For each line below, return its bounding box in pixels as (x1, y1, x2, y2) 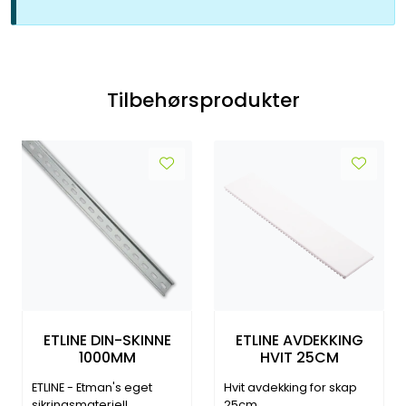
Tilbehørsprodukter (106, 85, 300, 114)
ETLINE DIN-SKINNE (43, 330, 171, 352)
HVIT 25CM (259, 347, 339, 369)
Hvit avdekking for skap (224, 379, 357, 395)
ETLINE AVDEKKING (235, 330, 363, 352)
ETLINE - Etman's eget (32, 379, 152, 395)
